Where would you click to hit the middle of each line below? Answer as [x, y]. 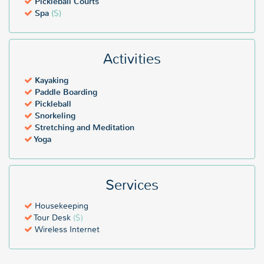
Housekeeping [60, 205]
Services [132, 185]
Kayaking [50, 80]
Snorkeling [54, 115]
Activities [132, 59]
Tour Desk [53, 217]
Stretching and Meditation [83, 127]
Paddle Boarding [65, 92]
